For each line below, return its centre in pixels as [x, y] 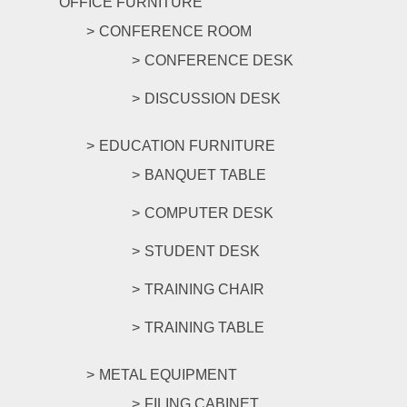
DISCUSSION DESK [213, 98]
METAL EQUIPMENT [168, 374]
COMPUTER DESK [209, 213]
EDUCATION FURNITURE [187, 145]
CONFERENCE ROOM [175, 31]
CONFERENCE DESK [219, 60]
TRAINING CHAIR [204, 289]
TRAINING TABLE [204, 327]
